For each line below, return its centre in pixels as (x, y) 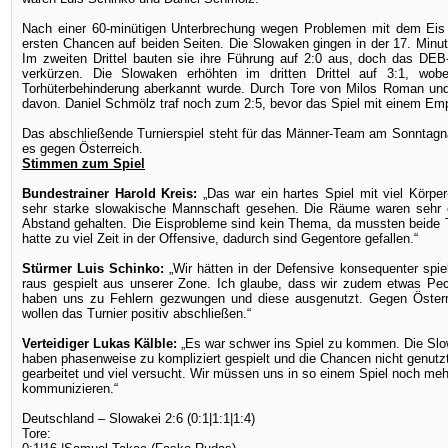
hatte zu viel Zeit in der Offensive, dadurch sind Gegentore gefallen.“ (220, 238)
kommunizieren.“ (70, 388)
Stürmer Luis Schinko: (96, 268)
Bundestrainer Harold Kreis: (112, 193)
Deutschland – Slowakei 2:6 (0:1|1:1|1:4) (138, 418)
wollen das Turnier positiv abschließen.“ (136, 313)
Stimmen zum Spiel (83, 163)
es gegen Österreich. (84, 148)
